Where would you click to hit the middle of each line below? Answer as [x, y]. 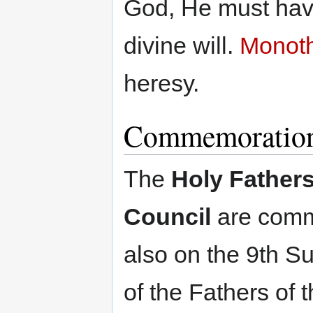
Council [167, 216]
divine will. [182, 45]
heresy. [161, 83]
